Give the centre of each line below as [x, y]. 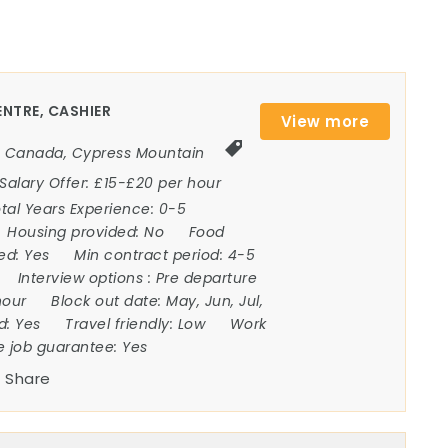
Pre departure [206, 278]
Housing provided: [76, 232]
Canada [34, 153]
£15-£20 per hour [160, 183]
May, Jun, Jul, [215, 301]
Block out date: [109, 301]
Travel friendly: [121, 324]
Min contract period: [151, 255]
